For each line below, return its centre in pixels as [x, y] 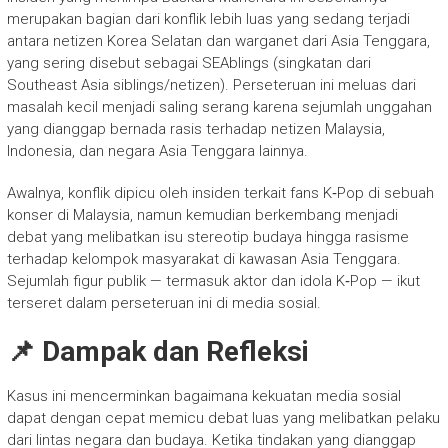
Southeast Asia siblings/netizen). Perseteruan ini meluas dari [211, 85]
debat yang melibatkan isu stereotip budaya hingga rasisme [207, 237]
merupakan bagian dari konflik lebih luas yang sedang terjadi [208, 19]
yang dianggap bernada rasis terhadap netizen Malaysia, [195, 129]
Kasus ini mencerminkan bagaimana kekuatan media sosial [203, 396]
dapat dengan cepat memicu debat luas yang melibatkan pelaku [223, 418]
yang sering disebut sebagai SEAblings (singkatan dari [188, 63]
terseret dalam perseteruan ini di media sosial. [163, 303]
